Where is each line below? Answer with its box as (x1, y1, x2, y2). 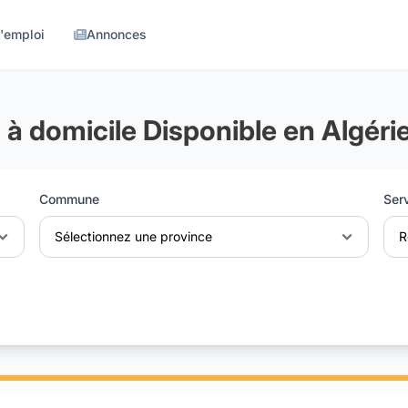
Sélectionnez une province (54, 229, 212, 245)
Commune (38, 191, 99, 208)
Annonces (87, 26, 147, 42)
